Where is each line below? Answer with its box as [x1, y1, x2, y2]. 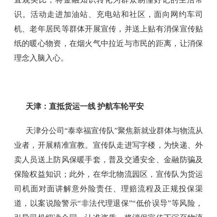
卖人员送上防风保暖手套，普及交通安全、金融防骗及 [14, 155, 203, 164]
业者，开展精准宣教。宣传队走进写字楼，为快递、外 [14, 141, 203, 150]
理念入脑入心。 [14, 54, 68, 62]
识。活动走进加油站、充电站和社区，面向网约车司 [14, 10, 203, 19]
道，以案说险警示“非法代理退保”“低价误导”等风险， [14, 199, 203, 208]
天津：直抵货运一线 [25, 102, 95, 111]
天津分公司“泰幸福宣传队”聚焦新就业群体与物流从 [25, 126, 203, 135]
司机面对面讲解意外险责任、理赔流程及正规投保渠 [14, 185, 203, 193]
